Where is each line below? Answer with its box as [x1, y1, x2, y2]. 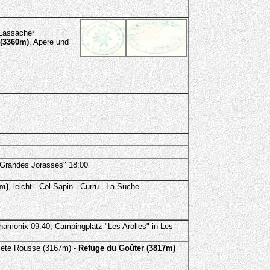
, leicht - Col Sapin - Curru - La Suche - [8, 182, 144, 191]
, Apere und [28, 37, 69, 46]
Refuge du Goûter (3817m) [78, 243, 175, 253]
